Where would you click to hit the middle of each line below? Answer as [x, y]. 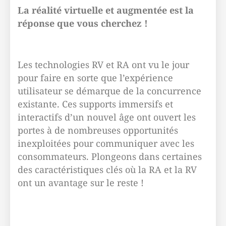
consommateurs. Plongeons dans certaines [110, 156]
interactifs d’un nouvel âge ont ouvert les [107, 117]
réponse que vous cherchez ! [83, 23]
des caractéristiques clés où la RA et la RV [107, 169]
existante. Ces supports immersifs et [95, 104]
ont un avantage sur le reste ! [81, 183]
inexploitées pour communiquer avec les [106, 143]
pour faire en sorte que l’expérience [95, 78]
